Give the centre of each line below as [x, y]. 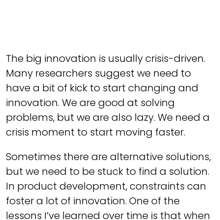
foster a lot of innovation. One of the [93, 201]
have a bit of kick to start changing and [102, 88]
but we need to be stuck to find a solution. [108, 171]
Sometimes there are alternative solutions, [108, 157]
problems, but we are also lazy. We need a [108, 117]
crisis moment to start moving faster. [96, 132]
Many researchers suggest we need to [98, 73]
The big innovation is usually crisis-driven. [106, 58]
